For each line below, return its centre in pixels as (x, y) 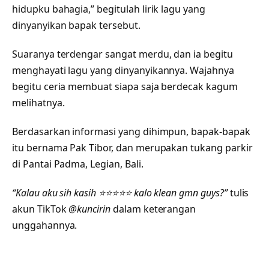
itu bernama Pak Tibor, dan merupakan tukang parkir (132, 147)
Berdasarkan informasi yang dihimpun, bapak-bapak (131, 131)
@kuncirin (90, 209)
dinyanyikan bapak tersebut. (76, 26)
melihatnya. (38, 103)
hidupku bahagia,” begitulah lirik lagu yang (109, 9)
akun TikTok (41, 209)
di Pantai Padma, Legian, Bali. (78, 164)
